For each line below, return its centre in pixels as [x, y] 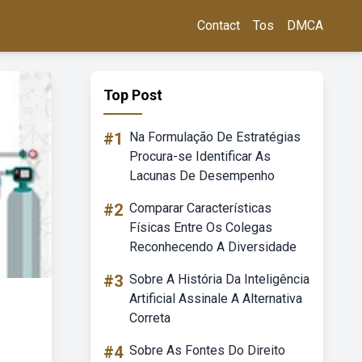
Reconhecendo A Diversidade [213, 247]
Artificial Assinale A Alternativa [216, 299]
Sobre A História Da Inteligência [219, 279]
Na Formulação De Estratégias [215, 137]
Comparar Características [200, 208]
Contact [219, 25]
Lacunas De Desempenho [202, 176]
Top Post [133, 95]
